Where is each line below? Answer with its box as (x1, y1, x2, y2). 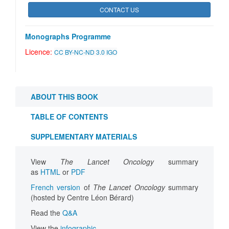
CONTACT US (100, 5, 139, 14)
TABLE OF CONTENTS (31, 111, 108, 122)
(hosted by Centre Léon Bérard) (31, 192, 134, 203)
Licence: (25, 47, 54, 57)
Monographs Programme (25, 31, 111, 42)
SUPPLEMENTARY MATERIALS (31, 131, 137, 142)
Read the (31, 208, 62, 218)
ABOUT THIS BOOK (31, 91, 98, 102)
